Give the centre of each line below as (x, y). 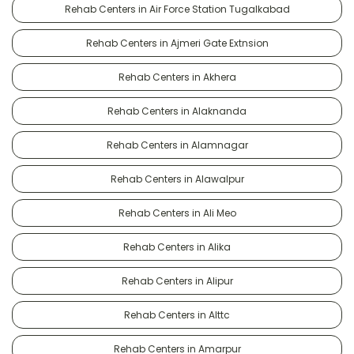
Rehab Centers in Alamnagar (177, 145)
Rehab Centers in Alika (177, 247)
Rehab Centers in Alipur (177, 281)
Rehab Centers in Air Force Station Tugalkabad (177, 9)
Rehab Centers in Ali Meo (177, 213)
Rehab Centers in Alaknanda (177, 111)
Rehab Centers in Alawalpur (177, 179)
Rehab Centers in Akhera (177, 77)
